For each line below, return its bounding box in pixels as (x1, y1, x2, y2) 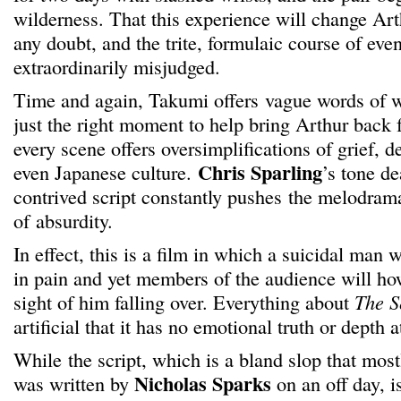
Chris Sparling (198, 158, 322, 187)
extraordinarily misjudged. (13, 53, 220, 80)
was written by (13, 370, 134, 397)
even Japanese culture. (13, 158, 198, 185)
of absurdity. (13, 207, 113, 234)
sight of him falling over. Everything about (13, 288, 354, 315)
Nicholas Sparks (134, 369, 271, 398)
